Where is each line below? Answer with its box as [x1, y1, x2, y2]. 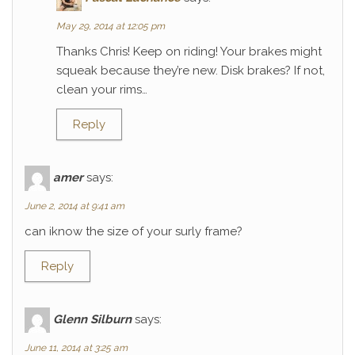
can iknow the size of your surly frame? [25, 224, 242, 239]
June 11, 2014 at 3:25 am [25, 342, 128, 353]
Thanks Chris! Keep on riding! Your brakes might [56, 44, 322, 59]
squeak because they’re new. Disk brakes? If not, [56, 63, 325, 78]
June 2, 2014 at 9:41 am [25, 200, 124, 212]
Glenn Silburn [53, 311, 132, 326]
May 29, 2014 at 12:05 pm [56, 21, 165, 32]
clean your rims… [56, 82, 147, 97]
